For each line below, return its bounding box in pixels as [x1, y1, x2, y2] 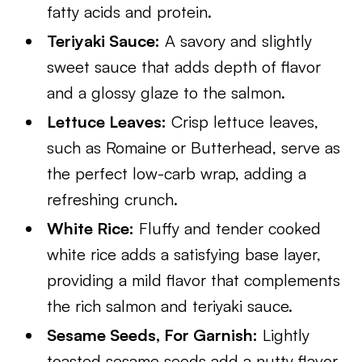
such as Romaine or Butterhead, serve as [47, 137, 341, 158]
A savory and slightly [160, 31, 313, 51]
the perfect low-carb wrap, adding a [47, 163, 307, 183]
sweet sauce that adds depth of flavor [47, 57, 322, 77]
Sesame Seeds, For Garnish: [47, 325, 259, 345]
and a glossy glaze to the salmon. [47, 82, 286, 103]
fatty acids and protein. [47, 2, 213, 22]
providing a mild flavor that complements [47, 270, 341, 290]
